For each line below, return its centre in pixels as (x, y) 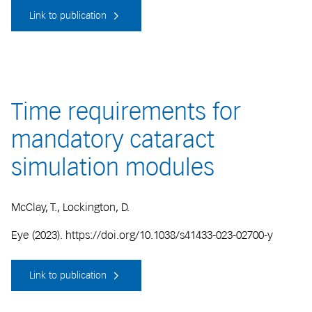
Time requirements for (126, 112)
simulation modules (113, 167)
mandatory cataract (113, 140)
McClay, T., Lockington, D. (70, 207)
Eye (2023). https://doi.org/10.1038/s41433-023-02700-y (142, 235)
